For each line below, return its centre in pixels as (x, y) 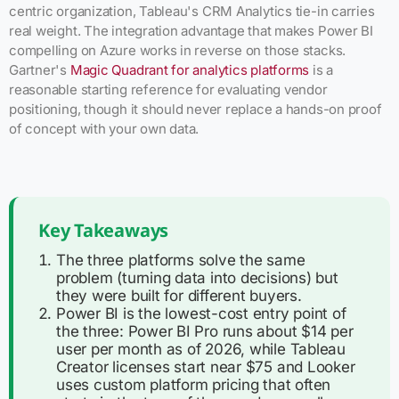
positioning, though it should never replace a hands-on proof (195, 109)
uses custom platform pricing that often (194, 384)
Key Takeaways (104, 230)
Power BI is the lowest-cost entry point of (201, 313)
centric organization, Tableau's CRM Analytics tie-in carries (192, 11)
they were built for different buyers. (179, 295)
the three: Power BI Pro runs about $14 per (205, 331)
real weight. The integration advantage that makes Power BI (191, 30)
